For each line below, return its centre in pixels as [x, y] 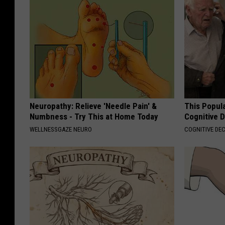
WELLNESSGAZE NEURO [61, 130]
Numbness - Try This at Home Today [94, 117]
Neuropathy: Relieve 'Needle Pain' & [93, 106]
